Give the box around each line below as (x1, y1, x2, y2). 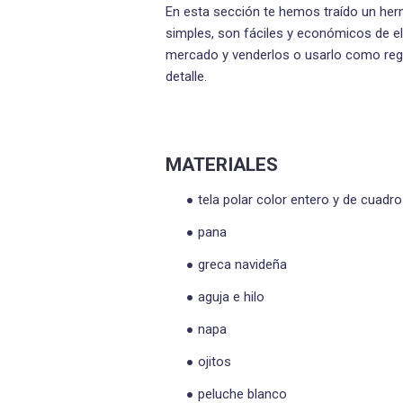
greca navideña (198, 255, 287, 273)
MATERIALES (166, 154, 278, 175)
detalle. (166, 68, 207, 85)
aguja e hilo (198, 288, 264, 305)
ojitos (198, 353, 231, 370)
